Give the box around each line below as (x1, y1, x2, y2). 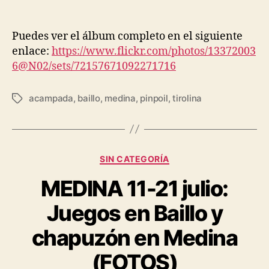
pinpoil (140, 92, 168, 104)
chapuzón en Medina (31, 225, 238, 252)
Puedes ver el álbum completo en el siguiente (12, 29, 243, 43)
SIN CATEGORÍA (100, 153, 169, 164)
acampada (29, 92, 73, 104)
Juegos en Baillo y (46, 200, 223, 227)
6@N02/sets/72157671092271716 (12, 59, 176, 73)
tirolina (172, 92, 202, 104)
